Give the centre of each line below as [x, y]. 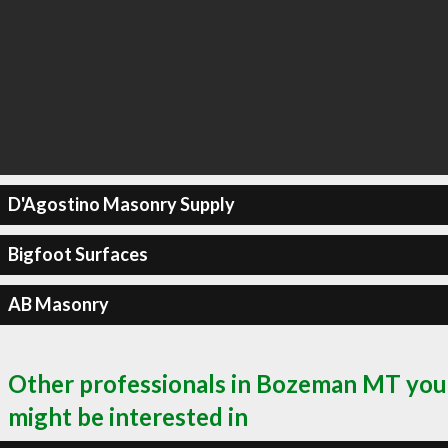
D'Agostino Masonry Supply [121, 204]
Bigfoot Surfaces [77, 254]
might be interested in [128, 416]
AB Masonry [58, 304]
